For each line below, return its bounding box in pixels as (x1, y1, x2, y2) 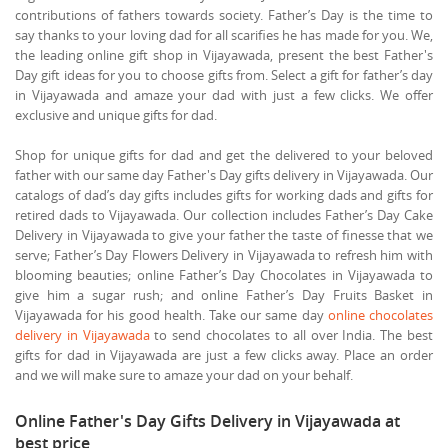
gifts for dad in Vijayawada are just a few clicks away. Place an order (15, 345, 433, 364)
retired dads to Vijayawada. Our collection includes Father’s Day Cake (15, 205, 433, 224)
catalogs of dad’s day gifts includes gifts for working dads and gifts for (15, 185, 433, 204)
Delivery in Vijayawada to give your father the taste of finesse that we (15, 225, 433, 244)
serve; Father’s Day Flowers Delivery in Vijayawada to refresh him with (15, 245, 433, 264)
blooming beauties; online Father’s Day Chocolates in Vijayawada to (15, 265, 433, 284)
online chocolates (327, 305, 434, 324)
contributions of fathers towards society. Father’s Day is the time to (15, 5, 433, 24)
